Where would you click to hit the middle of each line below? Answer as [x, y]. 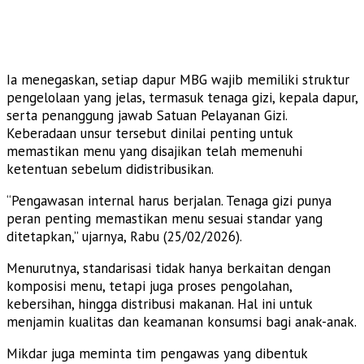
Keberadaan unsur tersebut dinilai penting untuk [149, 133]
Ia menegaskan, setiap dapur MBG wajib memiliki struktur [178, 79]
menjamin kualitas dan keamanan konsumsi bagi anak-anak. [182, 321]
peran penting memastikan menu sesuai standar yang [165, 218]
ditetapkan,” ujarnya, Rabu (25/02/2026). [124, 236]
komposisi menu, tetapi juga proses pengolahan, [149, 286]
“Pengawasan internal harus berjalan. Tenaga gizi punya [169, 200]
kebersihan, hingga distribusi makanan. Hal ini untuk [159, 303]
